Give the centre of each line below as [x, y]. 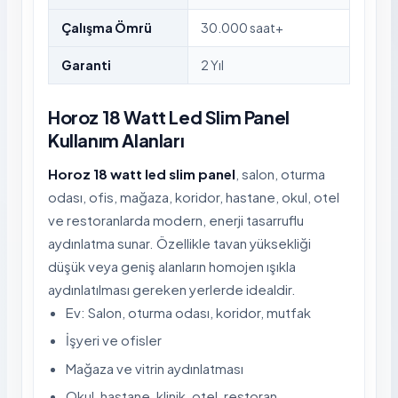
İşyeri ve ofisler [114, 340]
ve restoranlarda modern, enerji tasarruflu [176, 219]
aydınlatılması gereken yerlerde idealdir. [172, 289]
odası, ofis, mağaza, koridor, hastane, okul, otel [194, 196]
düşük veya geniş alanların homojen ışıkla [172, 266]
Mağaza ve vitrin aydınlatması [155, 368]
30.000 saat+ [242, 27]
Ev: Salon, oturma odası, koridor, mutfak [188, 312]
